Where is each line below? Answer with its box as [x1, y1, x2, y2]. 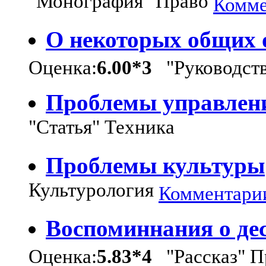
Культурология [28, 179, 159, 205]
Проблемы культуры [46, 152, 265, 178]
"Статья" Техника [28, 116, 175, 142]
